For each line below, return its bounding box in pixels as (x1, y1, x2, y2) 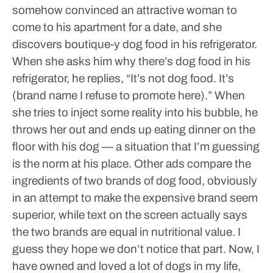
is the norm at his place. (12, 157, 132, 170)
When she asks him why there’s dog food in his (12, 55, 250, 68)
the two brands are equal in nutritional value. (12, 225, 235, 238)
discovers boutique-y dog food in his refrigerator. (12, 38, 257, 51)
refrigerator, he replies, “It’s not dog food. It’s (12, 72, 234, 85)
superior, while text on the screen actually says (12, 208, 247, 221)
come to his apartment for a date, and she (12, 21, 222, 34)
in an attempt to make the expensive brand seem (12, 191, 258, 204)
